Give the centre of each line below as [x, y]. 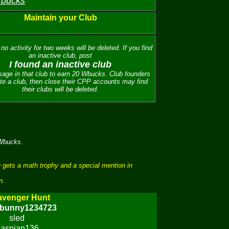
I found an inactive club [60, 64]
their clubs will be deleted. [60, 89]
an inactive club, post [60, 55]
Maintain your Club [60, 18]
